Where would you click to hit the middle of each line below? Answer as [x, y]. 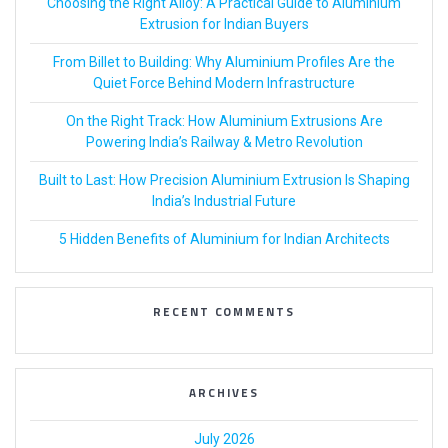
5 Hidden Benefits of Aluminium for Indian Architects [224, 239]
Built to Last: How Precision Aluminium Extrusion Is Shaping [224, 180]
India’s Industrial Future [224, 201]
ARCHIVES [224, 393]
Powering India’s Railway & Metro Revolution [224, 142]
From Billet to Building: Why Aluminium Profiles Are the [224, 62]
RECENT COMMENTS [224, 312]
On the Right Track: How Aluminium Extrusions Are [224, 121]
